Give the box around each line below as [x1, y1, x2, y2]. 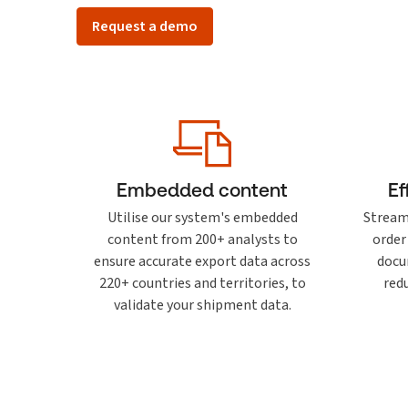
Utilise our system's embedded [107, 208, 298, 227]
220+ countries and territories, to [98, 273, 306, 292]
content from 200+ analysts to [107, 229, 298, 249]
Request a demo [92, 16, 198, 36]
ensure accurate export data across [94, 251, 311, 270]
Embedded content [117, 178, 288, 201]
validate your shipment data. [113, 295, 291, 314]
